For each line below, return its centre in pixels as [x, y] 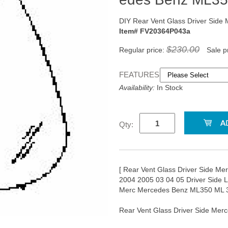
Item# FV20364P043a [155, 31]
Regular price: [143, 50]
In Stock [170, 88]
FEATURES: [141, 75]
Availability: [138, 88]
